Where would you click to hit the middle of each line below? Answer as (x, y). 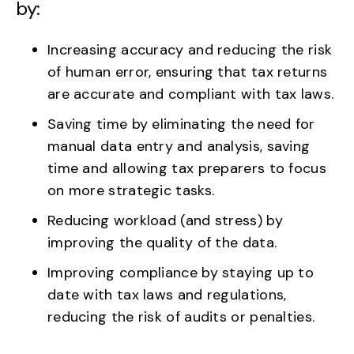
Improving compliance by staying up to (181, 272)
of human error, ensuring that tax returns (188, 72)
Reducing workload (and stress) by (165, 220)
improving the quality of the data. (162, 242)
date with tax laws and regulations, (167, 294)
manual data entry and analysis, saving (179, 146)
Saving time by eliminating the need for (181, 124)
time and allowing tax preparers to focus (187, 168)
